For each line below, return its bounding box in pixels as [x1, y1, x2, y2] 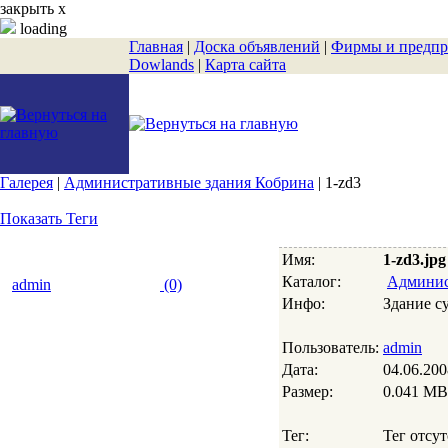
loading [16, 20, 67, 37]
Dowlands [129, 56, 194, 73]
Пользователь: [282, 339, 379, 356]
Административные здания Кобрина [64, 174, 314, 191]
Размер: [282, 383, 333, 400]
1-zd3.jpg [383, 251, 446, 268]
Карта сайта [205, 56, 286, 73]
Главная [129, 38, 183, 55]
